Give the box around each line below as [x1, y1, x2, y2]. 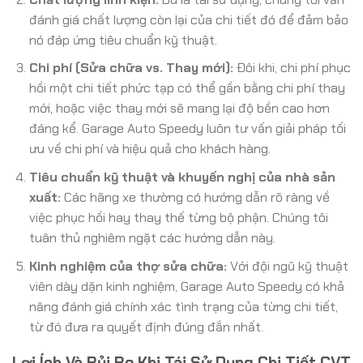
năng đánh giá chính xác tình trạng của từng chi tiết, [28, 297, 338, 315]
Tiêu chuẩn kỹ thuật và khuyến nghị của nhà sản [28, 169, 335, 186]
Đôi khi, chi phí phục [233, 59, 351, 77]
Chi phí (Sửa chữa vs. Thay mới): [28, 59, 233, 77]
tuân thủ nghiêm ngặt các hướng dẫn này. [28, 229, 275, 247]
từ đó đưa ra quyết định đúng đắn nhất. [28, 318, 263, 335]
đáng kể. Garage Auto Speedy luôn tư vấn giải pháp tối [28, 120, 346, 138]
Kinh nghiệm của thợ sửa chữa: [28, 257, 227, 275]
